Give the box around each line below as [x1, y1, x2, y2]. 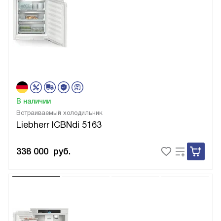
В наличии [16, 97, 51, 106]
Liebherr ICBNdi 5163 [16, 120, 102, 130]
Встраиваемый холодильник [16, 109, 103, 117]
